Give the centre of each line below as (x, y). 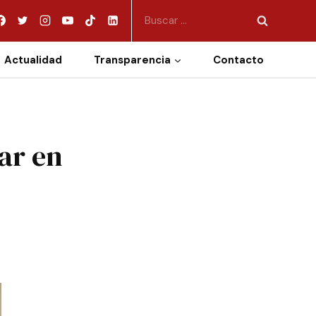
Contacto (239, 60)
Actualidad (34, 60)
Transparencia (133, 60)
